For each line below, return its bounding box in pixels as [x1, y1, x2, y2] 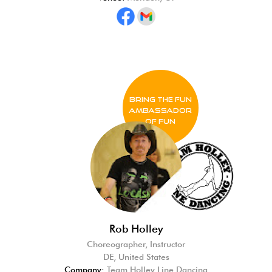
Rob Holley [109, 222, 163, 235]
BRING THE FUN [129, 95, 192, 103]
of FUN [145, 117, 175, 125]
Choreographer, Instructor [87, 239, 185, 249]
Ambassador [129, 106, 192, 114]
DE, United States [103, 252, 169, 262]
